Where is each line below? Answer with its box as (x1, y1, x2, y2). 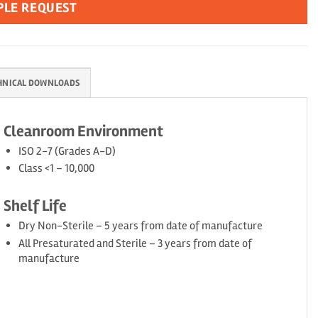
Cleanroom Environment (3, 121, 163, 142)
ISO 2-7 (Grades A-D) (18, 144, 116, 159)
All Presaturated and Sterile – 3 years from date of (18, 236, 252, 251)
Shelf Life (3, 196, 67, 216)
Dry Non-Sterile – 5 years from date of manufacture (18, 219, 263, 234)
